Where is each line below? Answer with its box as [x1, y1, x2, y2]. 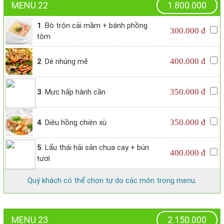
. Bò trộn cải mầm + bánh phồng [41, 21, 147, 30]
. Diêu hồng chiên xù [41, 118, 106, 127]
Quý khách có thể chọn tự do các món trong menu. [27, 176, 196, 185]
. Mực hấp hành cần [41, 87, 105, 97]
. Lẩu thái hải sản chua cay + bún [41, 143, 149, 152]
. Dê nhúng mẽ [41, 57, 88, 66]
